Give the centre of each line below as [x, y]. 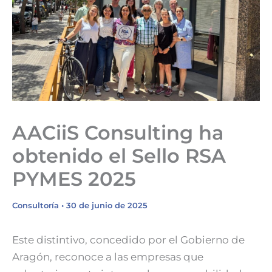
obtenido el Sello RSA [119, 156]
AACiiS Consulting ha [118, 133]
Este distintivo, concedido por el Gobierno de [128, 240]
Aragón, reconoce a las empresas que [108, 257]
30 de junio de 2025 [107, 206]
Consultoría [36, 206]
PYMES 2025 [74, 179]
